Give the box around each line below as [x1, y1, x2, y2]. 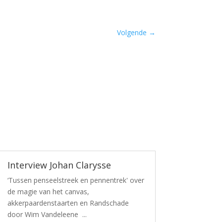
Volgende [116, 28, 147, 38]
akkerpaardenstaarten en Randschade [7, 198, 133, 208]
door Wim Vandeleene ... [7, 209, 87, 219]
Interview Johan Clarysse [7, 159, 111, 171]
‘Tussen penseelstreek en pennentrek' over [7, 175, 144, 185]
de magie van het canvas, [7, 186, 89, 196]
